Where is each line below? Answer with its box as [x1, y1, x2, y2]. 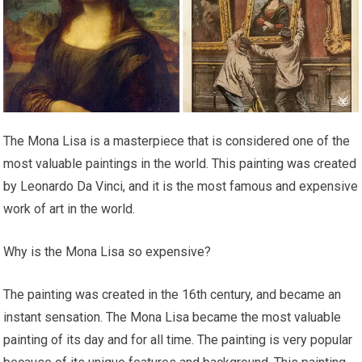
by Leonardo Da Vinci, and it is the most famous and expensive [3, 178, 359, 194]
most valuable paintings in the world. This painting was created [3, 155, 357, 171]
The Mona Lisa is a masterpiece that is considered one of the [3, 133, 351, 149]
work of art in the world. [3, 200, 136, 217]
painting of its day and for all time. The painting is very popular [3, 331, 353, 347]
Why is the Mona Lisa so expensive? [3, 243, 212, 259]
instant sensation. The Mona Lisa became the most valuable [3, 309, 342, 325]
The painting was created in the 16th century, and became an [3, 286, 342, 302]
